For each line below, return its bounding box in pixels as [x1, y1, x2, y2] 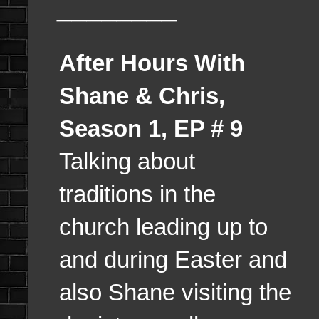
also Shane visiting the [59, 278, 291, 305]
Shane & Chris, [59, 82, 225, 109]
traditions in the [59, 180, 216, 207]
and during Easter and [59, 246, 287, 273]
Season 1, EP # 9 [59, 115, 243, 142]
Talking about [59, 147, 195, 174]
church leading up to [59, 213, 268, 240]
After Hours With [59, 49, 245, 76]
